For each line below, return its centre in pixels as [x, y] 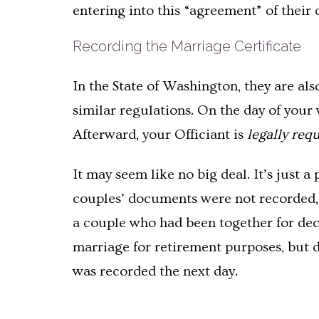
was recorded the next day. [155, 271]
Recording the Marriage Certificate [187, 46]
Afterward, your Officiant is [160, 134]
